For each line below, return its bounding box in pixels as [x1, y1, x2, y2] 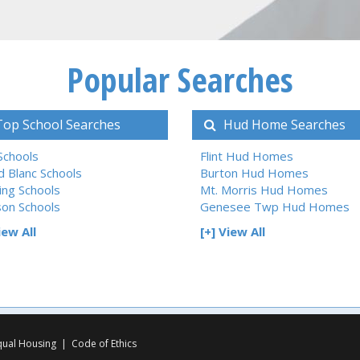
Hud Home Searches [220, 115, 346, 133]
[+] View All [200, 223, 265, 239]
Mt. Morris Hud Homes [200, 181, 328, 198]
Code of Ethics [72, 336, 137, 350]
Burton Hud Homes [200, 164, 309, 181]
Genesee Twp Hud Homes [200, 198, 350, 215]
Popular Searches [67, 55, 293, 102]
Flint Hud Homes [200, 147, 293, 164]
